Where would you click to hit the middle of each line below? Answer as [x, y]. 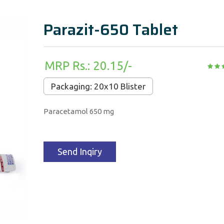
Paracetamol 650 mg [78, 111]
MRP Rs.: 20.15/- [88, 66]
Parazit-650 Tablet [110, 30]
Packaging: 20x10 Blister [98, 86]
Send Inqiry [79, 151]
